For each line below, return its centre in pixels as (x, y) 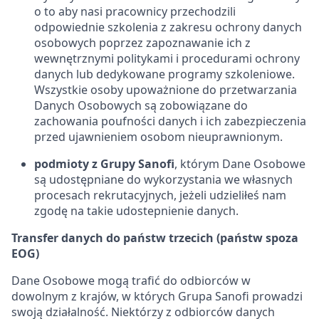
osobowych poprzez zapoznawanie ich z (142, 43)
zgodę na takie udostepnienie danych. (136, 211)
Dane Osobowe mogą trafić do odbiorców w (131, 281)
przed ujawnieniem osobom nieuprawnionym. (158, 137)
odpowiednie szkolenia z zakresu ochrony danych (168, 27)
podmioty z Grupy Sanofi (104, 164)
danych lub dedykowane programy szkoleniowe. (164, 74)
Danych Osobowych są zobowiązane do (141, 105)
